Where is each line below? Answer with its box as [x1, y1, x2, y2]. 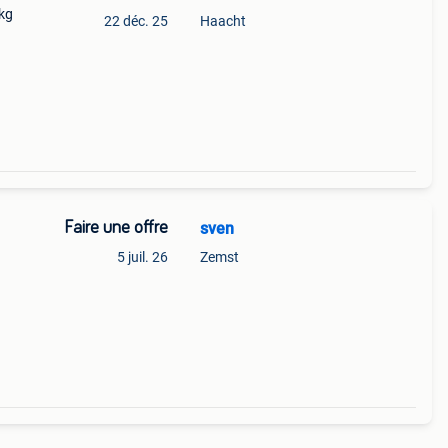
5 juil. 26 [116, 249, 168, 265]
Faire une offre [63, 219, 168, 237]
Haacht [199, 13, 246, 29]
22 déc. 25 [103, 13, 168, 29]
